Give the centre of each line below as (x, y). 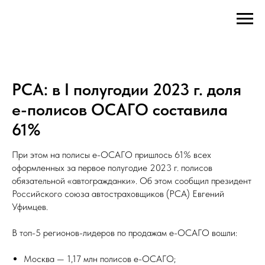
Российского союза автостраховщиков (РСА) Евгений (118, 194)
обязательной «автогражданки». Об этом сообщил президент (132, 181)
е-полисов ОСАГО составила (120, 109)
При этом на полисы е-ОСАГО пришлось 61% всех (112, 155)
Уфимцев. (30, 207)
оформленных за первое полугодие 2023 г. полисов (112, 168)
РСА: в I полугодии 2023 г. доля (127, 89)
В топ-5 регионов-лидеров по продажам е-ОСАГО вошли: (125, 233)
